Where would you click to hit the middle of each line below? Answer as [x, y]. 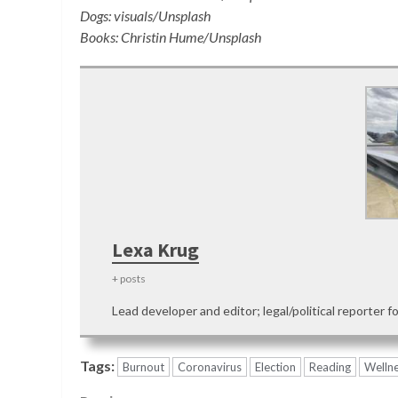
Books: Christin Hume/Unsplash [171, 36]
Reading [330, 366]
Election [275, 366]
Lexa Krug [155, 249]
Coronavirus [210, 366]
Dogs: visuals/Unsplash [145, 15]
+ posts [128, 278]
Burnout [143, 366]
